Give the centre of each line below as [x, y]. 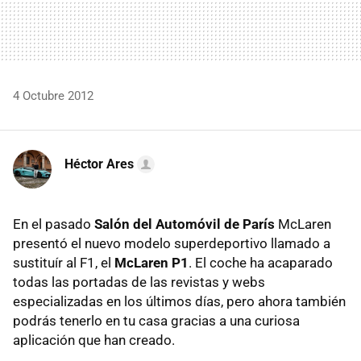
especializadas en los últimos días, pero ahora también [179, 301]
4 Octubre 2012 [53, 95]
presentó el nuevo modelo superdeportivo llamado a [172, 243]
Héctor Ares [99, 164]
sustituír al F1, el [64, 262]
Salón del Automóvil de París [185, 224]
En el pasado [54, 224]
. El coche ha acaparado [261, 262]
